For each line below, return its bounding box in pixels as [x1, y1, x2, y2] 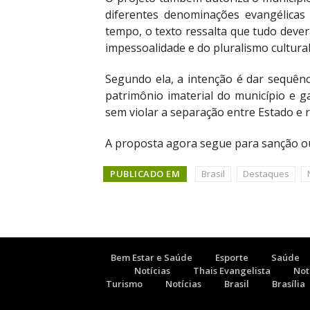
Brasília [272, 277, 305, 291]
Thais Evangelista [193, 264, 271, 277]
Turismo [106, 277, 143, 291]
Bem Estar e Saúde [111, 251, 192, 264]
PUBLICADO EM [110, 167, 180, 181]
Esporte [215, 251, 248, 264]
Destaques [243, 167, 289, 181]
